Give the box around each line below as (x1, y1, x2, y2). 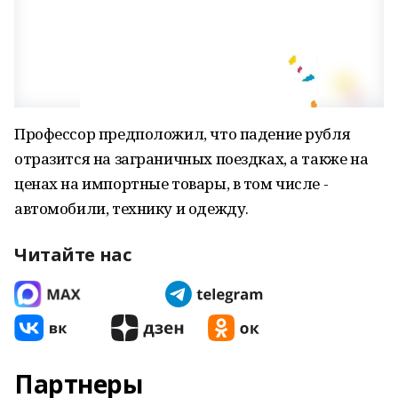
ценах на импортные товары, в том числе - (14, 173, 329, 194)
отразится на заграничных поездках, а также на (14, 148, 369, 169)
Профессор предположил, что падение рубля (14, 123, 351, 144)
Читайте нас (14, 243, 131, 267)
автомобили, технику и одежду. (14, 198, 249, 219)
